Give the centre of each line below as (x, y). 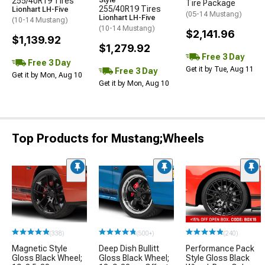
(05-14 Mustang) (214, 14)
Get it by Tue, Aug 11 (220, 70)
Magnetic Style (40, 248)
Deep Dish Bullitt (129, 248)
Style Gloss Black (218, 258)
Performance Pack (220, 248)
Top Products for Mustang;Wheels (108, 139)
